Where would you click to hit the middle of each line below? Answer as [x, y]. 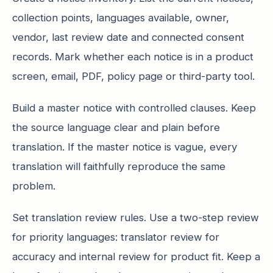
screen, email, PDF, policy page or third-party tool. [133, 76]
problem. [34, 186]
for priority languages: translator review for [116, 237]
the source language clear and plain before [116, 127]
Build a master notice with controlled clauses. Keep [134, 108]
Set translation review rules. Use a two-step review [136, 218]
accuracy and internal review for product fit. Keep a [136, 257]
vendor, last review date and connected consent [128, 37]
